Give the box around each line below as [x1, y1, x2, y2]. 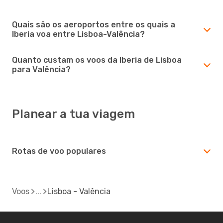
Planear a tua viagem [12, 107, 135, 121]
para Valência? [12, 64, 71, 74]
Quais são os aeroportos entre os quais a [12, 19, 175, 29]
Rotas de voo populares [12, 146, 106, 156]
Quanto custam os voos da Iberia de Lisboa [12, 55, 182, 65]
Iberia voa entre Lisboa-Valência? [12, 29, 145, 39]
